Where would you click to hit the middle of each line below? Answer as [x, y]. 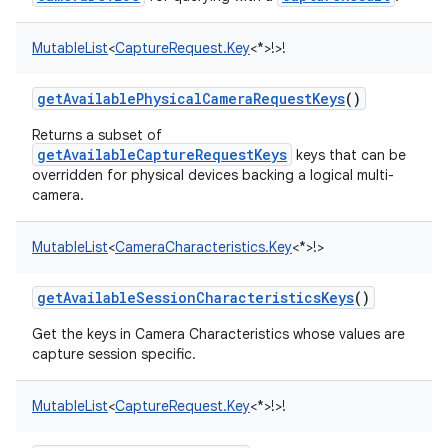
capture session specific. [114, 354]
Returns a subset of [97, 135]
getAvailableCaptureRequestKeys [162, 154]
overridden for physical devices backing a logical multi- [213, 175]
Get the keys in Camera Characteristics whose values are [218, 334]
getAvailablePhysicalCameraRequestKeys [191, 98]
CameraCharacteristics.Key [203, 247]
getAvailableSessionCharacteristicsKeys [195, 297]
